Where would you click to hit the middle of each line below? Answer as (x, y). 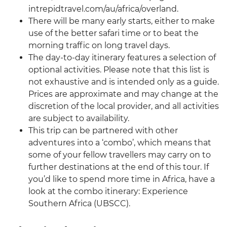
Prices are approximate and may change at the (123, 94)
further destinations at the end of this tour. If (119, 167)
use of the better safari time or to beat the (113, 33)
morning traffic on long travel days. (99, 46)
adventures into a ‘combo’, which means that (120, 143)
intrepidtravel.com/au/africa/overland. (103, 9)
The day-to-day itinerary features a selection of (122, 58)
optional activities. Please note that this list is (119, 70)
